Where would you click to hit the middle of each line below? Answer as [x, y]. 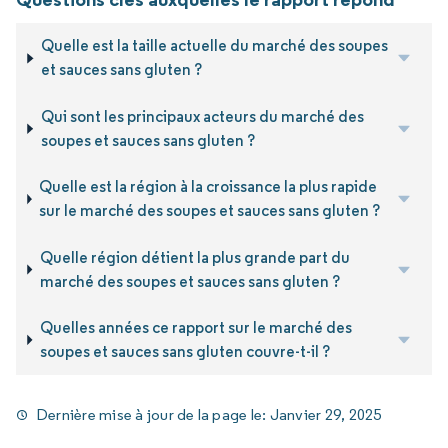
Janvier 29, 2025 [325, 415]
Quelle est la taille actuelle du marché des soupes [214, 46]
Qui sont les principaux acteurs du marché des [202, 116]
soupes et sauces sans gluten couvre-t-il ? [184, 351]
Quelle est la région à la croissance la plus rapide [208, 187]
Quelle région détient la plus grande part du [194, 257]
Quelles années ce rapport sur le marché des [195, 327]
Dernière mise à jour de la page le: [153, 415]
